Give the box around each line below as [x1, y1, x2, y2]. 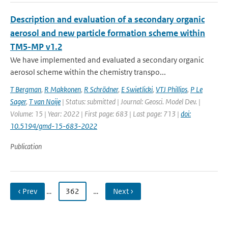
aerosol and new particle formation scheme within [10, 27, 205, 39]
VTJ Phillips [156, 84, 187, 94]
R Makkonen [44, 84, 81, 94]
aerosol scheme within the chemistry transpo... [10, 67, 166, 77]
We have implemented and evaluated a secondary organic [10, 55, 204, 65]
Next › [113, 186, 133, 196]
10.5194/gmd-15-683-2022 [10, 121, 97, 131]
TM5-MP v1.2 [10, 41, 62, 52]
